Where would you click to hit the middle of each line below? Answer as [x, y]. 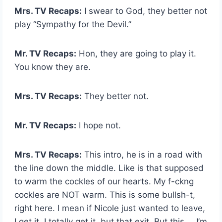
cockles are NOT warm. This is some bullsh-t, [105, 194]
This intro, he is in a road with [142, 154]
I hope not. [99, 125]
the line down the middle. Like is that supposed [109, 168]
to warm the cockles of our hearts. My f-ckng [104, 181]
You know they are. [53, 67]
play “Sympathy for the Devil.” [73, 24]
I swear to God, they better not [145, 11]
